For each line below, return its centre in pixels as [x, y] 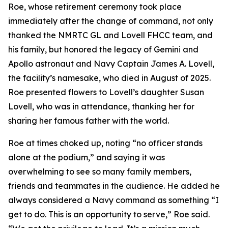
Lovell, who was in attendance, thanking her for [101, 106]
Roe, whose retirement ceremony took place [95, 7]
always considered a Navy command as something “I [113, 200]
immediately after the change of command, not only [111, 21]
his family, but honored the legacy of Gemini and [103, 49]
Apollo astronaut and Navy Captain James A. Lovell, [111, 64]
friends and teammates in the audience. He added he [114, 186]
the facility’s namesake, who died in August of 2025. [109, 78]
